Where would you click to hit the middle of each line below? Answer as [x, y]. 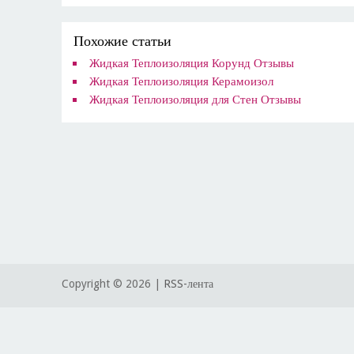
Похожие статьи [123, 41]
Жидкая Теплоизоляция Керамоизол [182, 81]
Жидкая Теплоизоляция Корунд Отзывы [192, 63]
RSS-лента [189, 284]
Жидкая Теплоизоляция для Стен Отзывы [196, 100]
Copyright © [94, 284]
